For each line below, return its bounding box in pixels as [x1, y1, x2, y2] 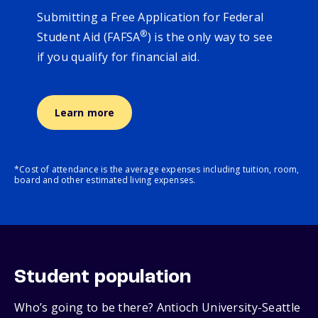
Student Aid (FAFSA [37, 29, 141, 45]
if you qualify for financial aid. [37, 49, 206, 65]
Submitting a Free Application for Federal [37, 9, 264, 26]
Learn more [54, 106, 115, 120]
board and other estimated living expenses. [14, 174, 196, 187]
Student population [14, 268, 192, 288]
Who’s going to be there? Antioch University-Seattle [14, 300, 301, 316]
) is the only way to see [147, 29, 273, 45]
